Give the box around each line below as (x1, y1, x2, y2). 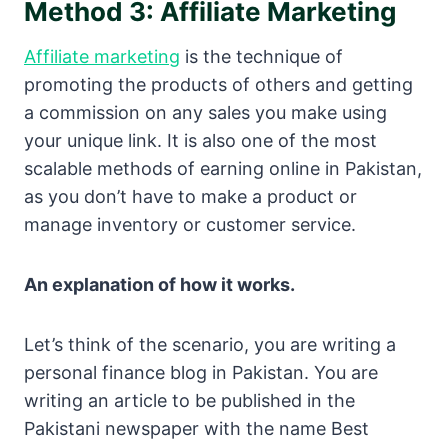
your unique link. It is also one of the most (24, 130, 377, 152)
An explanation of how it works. (24, 274, 295, 296)
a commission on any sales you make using (24, 102, 387, 124)
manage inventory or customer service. (24, 214, 356, 236)
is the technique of (180, 46, 343, 68)
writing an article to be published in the (24, 390, 355, 412)
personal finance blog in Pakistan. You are (24, 362, 378, 384)
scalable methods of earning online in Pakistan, (24, 158, 422, 180)
